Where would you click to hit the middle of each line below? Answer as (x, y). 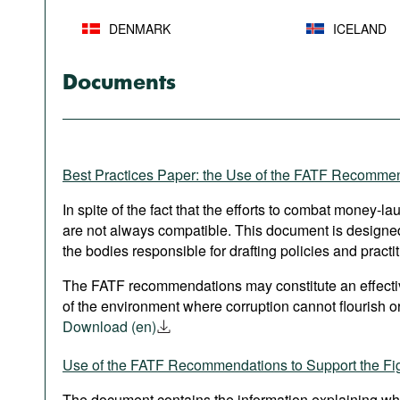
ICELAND (360, 29)
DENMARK (140, 29)
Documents (119, 83)
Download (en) (109, 326)
